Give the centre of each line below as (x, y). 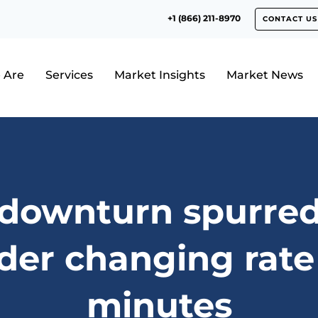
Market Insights (159, 75)
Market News (264, 75)
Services (69, 75)
